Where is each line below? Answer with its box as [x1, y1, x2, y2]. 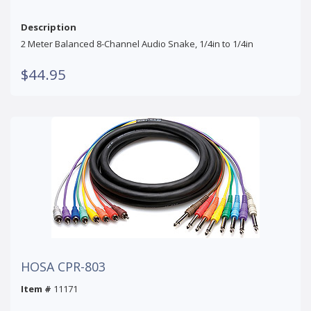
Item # [21, 282, 51, 295]
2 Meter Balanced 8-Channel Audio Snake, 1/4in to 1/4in [21, 37, 253, 50]
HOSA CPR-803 [21, 258, 106, 275]
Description [21, 20, 76, 33]
